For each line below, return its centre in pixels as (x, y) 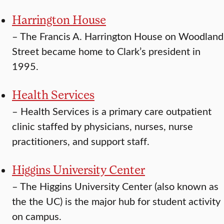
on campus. (37, 216)
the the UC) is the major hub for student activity (116, 201)
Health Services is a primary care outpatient (116, 111)
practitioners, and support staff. (81, 141)
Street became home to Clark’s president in (106, 51)
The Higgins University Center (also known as (119, 186)
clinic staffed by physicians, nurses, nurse (102, 126)
